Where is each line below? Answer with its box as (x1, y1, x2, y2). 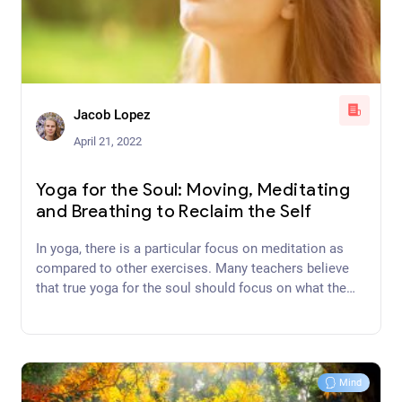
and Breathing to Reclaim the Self (36, 203, 312, 222)
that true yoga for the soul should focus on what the (36, 279, 346, 296)
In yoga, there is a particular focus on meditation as (36, 240, 344, 257)
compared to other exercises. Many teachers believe (36, 259, 349, 276)
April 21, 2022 (74, 134, 142, 148)
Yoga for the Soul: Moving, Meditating (36, 181, 351, 200)
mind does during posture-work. (36, 299, 225, 316)
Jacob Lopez (74, 106, 151, 123)
